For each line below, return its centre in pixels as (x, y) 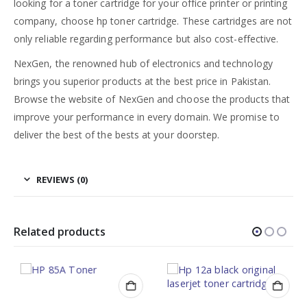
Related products (60, 232)
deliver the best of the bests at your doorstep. (117, 135)
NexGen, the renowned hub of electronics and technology (143, 64)
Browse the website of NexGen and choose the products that (152, 99)
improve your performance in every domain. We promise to (147, 117)
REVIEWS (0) (62, 180)
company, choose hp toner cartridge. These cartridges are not (153, 21)
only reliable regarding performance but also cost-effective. (146, 39)
